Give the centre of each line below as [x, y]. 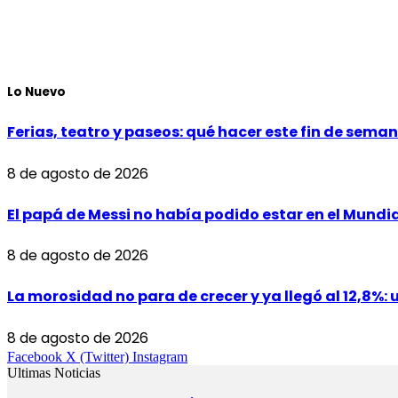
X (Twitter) [97, 356]
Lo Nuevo [36, 92]
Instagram [160, 356]
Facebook [35, 356]
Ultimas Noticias [54, 372]
